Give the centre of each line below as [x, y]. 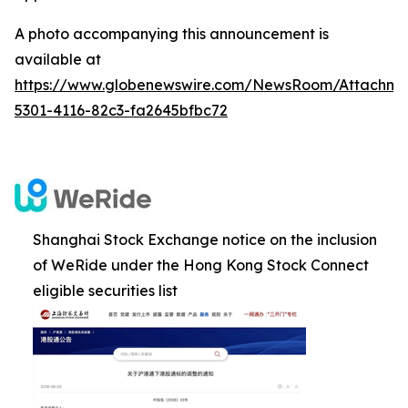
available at [58, 60]
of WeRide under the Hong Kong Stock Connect [201, 265]
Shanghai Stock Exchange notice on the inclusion [205, 240]
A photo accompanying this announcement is [172, 34]
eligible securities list [105, 291]
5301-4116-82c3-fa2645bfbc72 [121, 111]
